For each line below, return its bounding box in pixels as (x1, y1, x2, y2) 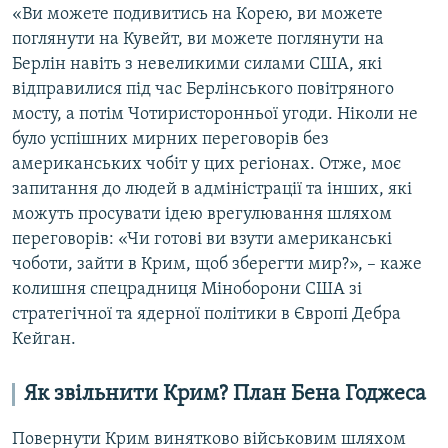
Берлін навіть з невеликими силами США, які (12, 54, 382, 74)
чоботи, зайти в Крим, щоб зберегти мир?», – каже (12, 254, 422, 274)
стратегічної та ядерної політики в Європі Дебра (12, 304, 401, 324)
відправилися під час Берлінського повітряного (12, 79, 394, 99)
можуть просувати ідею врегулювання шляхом (12, 204, 392, 224)
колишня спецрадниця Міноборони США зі (12, 279, 362, 299)
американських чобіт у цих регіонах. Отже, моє (12, 154, 401, 174)
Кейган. (12, 329, 76, 349)
